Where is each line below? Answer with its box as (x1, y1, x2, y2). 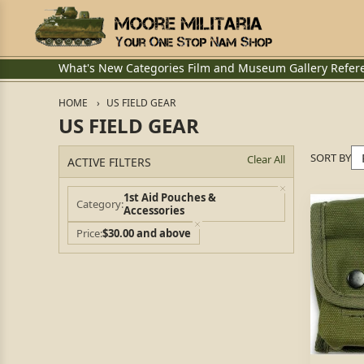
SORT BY (310, 149, 351, 165)
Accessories (123, 203, 184, 218)
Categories (126, 60, 184, 76)
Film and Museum (188, 60, 286, 76)
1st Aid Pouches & (123, 190, 216, 205)
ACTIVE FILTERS (67, 154, 151, 170)
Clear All (247, 152, 285, 167)
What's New (58, 60, 123, 76)
